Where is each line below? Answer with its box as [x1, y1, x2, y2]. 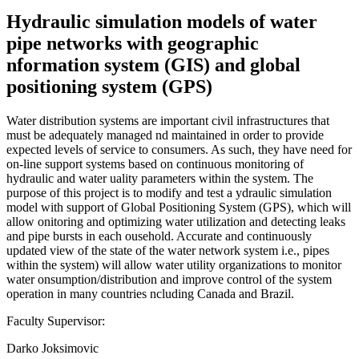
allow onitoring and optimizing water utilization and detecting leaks [6, 214, 345, 228]
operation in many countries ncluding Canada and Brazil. [6, 286, 294, 301]
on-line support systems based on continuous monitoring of [6, 156, 304, 171]
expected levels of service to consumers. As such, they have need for [6, 142, 352, 156]
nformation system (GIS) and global [6, 54, 301, 75]
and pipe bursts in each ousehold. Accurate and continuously [6, 228, 312, 243]
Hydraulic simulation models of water [6, 10, 317, 32]
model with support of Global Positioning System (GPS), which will [6, 200, 351, 214]
